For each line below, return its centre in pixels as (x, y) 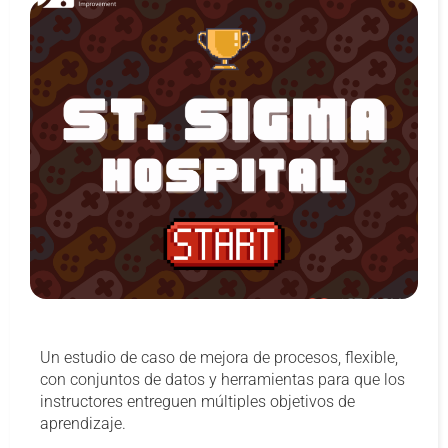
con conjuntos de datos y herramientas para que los (222, 380)
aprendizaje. (83, 424)
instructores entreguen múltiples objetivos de (197, 402)
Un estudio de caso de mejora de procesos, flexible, (219, 358)
